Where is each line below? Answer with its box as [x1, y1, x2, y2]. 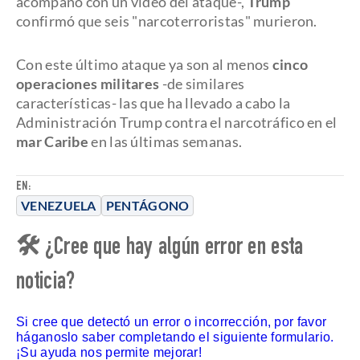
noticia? [16, 272, 76, 296]
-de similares [159, 75, 245, 92]
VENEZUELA [21, 198, 96, 213]
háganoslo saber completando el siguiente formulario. [16, 330, 334, 344]
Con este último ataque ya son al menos [16, 55, 270, 73]
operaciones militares [16, 75, 160, 92]
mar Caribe [16, 133, 88, 150]
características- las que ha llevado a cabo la [16, 94, 291, 112]
